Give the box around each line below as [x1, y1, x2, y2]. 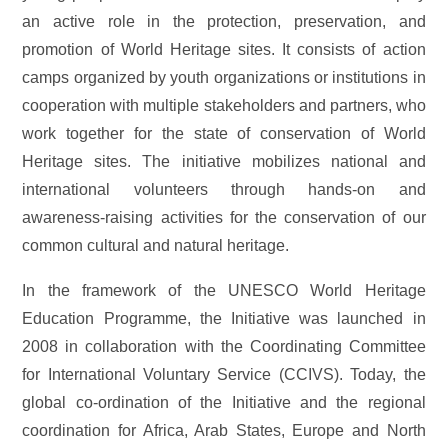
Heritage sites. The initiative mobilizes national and [22, 152, 426, 170]
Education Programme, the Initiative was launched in [22, 310, 426, 328]
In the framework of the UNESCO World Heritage [22, 282, 426, 300]
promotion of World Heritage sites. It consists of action [22, 40, 426, 58]
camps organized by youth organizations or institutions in [22, 68, 426, 86]
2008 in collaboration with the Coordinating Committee [22, 338, 426, 356]
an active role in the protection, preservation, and [22, 12, 426, 30]
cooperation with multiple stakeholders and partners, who [22, 96, 426, 114]
